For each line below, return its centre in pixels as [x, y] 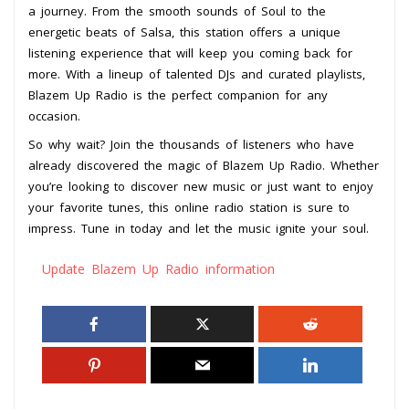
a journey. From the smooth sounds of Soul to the [177, 10]
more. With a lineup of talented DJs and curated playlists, [197, 73]
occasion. [54, 115]
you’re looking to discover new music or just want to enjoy [201, 186]
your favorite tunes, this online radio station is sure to [189, 207]
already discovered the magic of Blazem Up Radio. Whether [204, 165]
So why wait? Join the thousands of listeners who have [191, 144]
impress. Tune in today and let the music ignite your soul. [199, 228]
